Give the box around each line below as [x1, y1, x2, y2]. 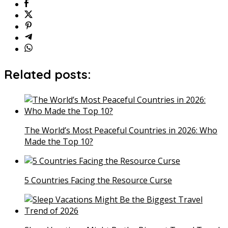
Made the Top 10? [24, 135, 93, 147]
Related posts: [4, 66, 91, 82]
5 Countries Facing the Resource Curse [24, 174, 172, 186]
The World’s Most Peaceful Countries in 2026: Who [24, 124, 217, 136]
